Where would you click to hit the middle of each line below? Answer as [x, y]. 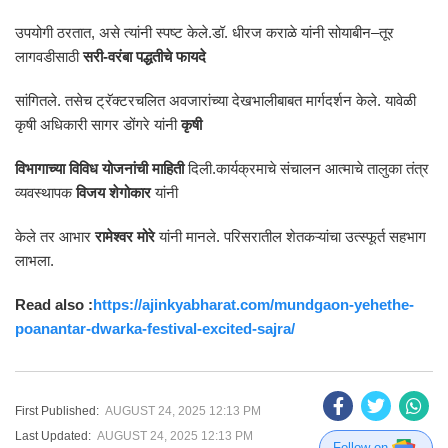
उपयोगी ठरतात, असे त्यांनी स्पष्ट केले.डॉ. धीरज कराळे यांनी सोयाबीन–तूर [204, 32]
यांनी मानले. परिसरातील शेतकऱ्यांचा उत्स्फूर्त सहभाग [290, 236]
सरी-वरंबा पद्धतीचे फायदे [144, 56]
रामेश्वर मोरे [125, 236]
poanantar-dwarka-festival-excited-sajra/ [155, 328]
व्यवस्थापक [45, 192]
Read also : [54, 304]
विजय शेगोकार [113, 192]
